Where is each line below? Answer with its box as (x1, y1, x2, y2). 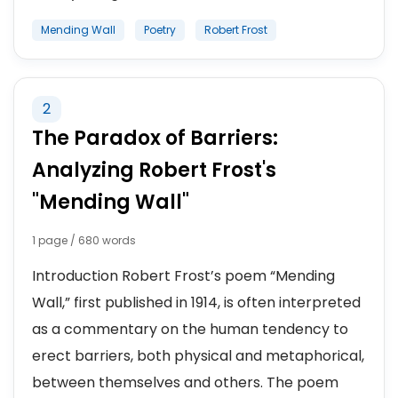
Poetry (144, 22, 176, 37)
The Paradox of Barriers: (32, 124, 278, 152)
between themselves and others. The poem (32, 372, 338, 393)
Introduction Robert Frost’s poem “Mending (32, 266, 335, 286)
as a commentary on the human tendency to (32, 319, 348, 339)
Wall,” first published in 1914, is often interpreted (32, 292, 361, 313)
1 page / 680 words (32, 233, 136, 248)
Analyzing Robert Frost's (32, 156, 276, 184)
